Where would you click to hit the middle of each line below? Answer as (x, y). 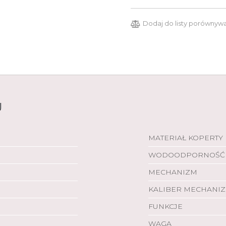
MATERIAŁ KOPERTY (186, 138)
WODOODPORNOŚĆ (187, 155)
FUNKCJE (165, 206)
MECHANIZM (173, 172)
